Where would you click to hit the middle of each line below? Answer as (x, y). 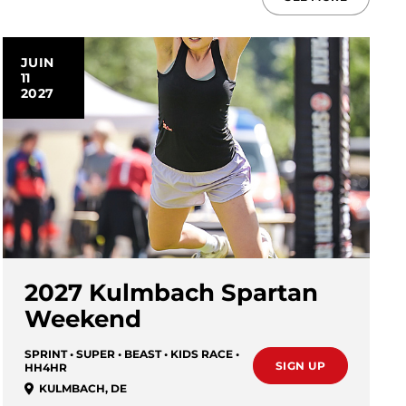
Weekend (82, 319)
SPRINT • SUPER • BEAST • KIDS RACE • (131, 354)
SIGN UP (300, 366)
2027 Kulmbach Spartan (171, 293)
